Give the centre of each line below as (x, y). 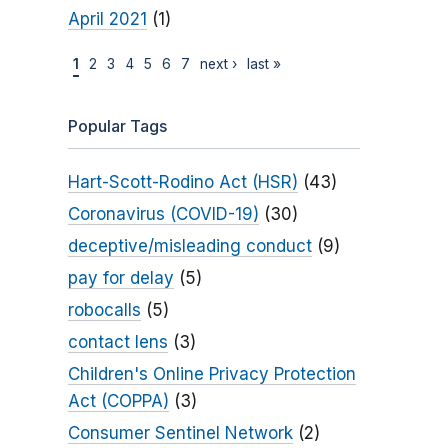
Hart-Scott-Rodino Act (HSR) (182, 182)
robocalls (104, 310)
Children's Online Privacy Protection (211, 374)
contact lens (117, 342)
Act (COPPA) (118, 401)
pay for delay (120, 278)
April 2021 (107, 19)
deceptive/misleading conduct (189, 246)
